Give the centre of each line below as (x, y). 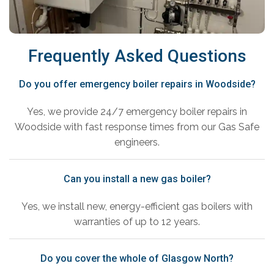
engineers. (137, 143)
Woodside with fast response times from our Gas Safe (137, 127)
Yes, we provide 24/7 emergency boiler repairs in (137, 112)
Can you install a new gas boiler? (137, 179)
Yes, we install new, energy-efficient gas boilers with (137, 207)
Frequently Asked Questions (137, 56)
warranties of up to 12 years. (137, 222)
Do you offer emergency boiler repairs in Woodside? (137, 84)
